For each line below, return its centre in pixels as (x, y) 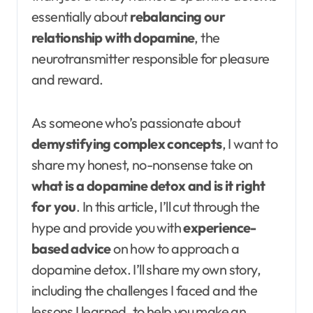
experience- (220, 227)
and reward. (67, 79)
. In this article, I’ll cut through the (168, 206)
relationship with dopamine (113, 37)
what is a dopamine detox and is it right (148, 185)
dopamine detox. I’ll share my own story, (146, 269)
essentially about (81, 16)
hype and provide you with (108, 227)
